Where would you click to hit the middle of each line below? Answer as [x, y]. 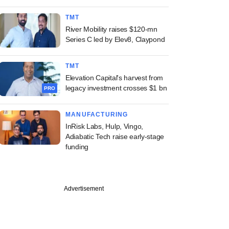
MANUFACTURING [97, 114]
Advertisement [84, 189]
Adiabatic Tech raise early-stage [115, 136]
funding [77, 147]
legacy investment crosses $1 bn [116, 88]
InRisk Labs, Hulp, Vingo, [105, 126]
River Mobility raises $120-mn [111, 29]
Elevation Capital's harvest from [114, 78]
